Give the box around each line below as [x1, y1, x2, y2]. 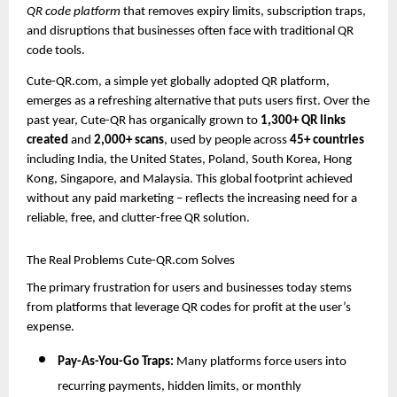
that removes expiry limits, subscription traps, [121, 4, 366, 19]
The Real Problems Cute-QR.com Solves [27, 253, 235, 268]
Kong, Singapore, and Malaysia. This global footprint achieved [27, 173, 353, 187]
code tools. [27, 43, 85, 58]
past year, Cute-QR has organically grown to [27, 114, 261, 128]
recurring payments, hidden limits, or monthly [58, 380, 301, 394]
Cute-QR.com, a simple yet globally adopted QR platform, [27, 75, 330, 90]
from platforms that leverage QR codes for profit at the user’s [27, 300, 351, 315]
